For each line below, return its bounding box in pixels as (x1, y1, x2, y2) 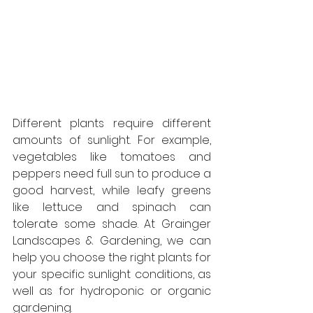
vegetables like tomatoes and (13, 148, 211, 165)
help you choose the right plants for (13, 249, 211, 265)
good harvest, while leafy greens (13, 182, 211, 198)
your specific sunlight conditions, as (13, 265, 211, 282)
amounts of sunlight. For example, (13, 131, 211, 148)
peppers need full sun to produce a (13, 165, 211, 182)
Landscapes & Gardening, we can (13, 232, 211, 249)
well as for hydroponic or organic (13, 282, 211, 299)
